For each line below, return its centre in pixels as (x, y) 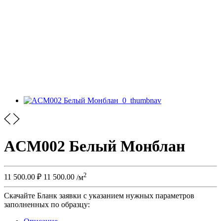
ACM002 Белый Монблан (94, 146)
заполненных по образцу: (47, 204)
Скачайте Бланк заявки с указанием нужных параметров (99, 195)
